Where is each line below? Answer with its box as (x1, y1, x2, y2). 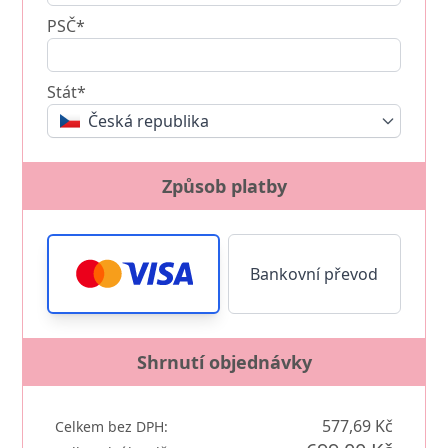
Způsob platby (161, 173, 287, 198)
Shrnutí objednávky (136, 349, 312, 374)
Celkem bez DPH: (55, 416, 169, 436)
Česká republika (88, 109, 210, 132)
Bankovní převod (250, 262, 379, 285)
